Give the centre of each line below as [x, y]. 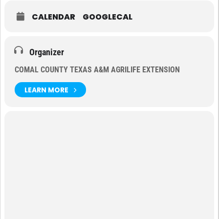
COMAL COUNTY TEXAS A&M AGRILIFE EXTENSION [97, 70]
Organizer [47, 52]
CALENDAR [54, 17]
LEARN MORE [46, 90]
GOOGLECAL [108, 17]
